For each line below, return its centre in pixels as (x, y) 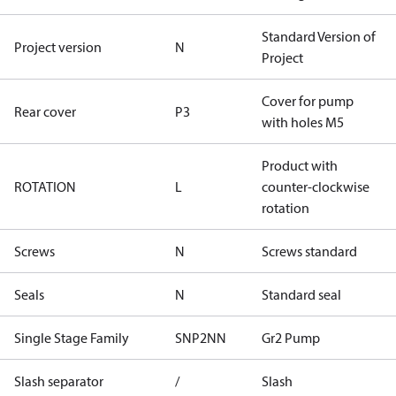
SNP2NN (201, 338)
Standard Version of (319, 36)
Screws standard (309, 251)
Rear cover (45, 111)
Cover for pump (308, 101)
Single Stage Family (72, 338)
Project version (58, 47)
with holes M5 (303, 122)
